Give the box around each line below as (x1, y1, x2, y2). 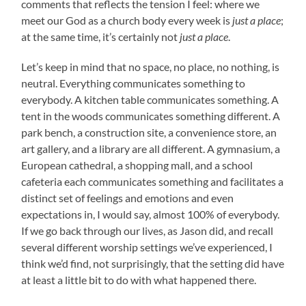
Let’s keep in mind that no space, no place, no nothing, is (21, 59, 280, 73)
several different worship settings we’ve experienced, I (21, 240, 273, 253)
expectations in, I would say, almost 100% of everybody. (21, 207, 280, 221)
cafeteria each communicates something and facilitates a (21, 174, 284, 188)
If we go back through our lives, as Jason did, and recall (21, 223, 274, 237)
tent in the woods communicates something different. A (21, 109, 281, 122)
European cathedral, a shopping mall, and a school (21, 158, 253, 171)
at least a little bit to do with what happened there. (21, 273, 257, 286)
